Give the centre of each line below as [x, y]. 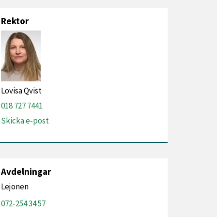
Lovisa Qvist [21, 91]
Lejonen [15, 186]
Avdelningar [26, 171]
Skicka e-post [25, 121]
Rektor [15, 21]
